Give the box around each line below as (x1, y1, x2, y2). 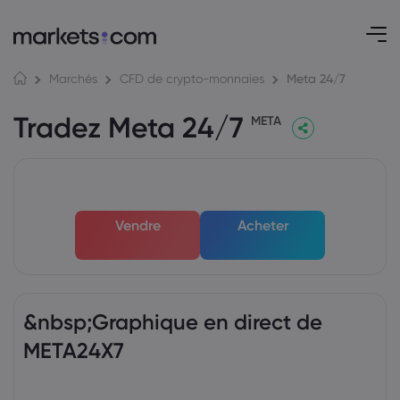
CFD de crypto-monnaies (120, 71, 264, 86)
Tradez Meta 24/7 (13, 110, 251, 145)
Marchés (49, 71, 97, 86)
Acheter (237, 216, 288, 234)
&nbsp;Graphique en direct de (23, 309, 322, 335)
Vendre (114, 216, 161, 234)
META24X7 (23, 337, 124, 363)
